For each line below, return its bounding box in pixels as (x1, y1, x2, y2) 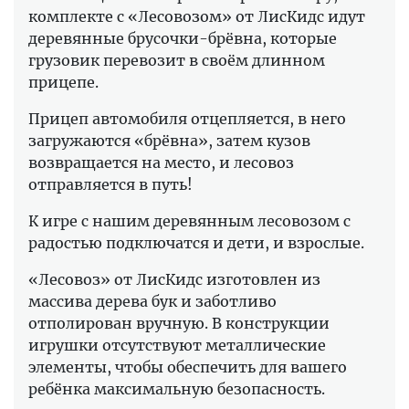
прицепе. (28, 72, 99, 91)
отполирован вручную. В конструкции (28, 313, 330, 332)
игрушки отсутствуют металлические (28, 335, 326, 354)
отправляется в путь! (28, 174, 193, 194)
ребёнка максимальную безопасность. (28, 379, 325, 398)
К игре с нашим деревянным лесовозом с (28, 211, 351, 230)
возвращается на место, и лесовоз (28, 152, 294, 172)
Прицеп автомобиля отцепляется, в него (28, 109, 346, 128)
